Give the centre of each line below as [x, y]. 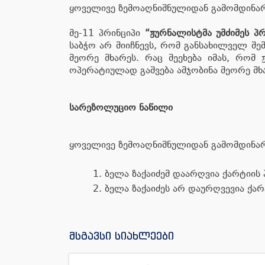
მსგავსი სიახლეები [122, 235]
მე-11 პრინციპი [107, 33]
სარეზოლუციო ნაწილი [121, 107]
